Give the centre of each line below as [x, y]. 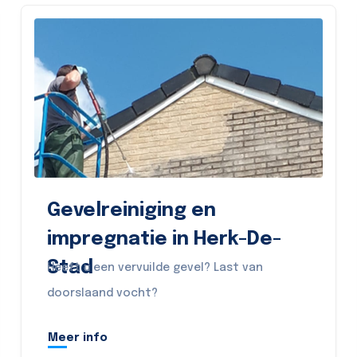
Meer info [77, 337]
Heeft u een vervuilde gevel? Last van [155, 268]
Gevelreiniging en [131, 211]
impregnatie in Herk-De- [164, 239]
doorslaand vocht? [102, 293]
